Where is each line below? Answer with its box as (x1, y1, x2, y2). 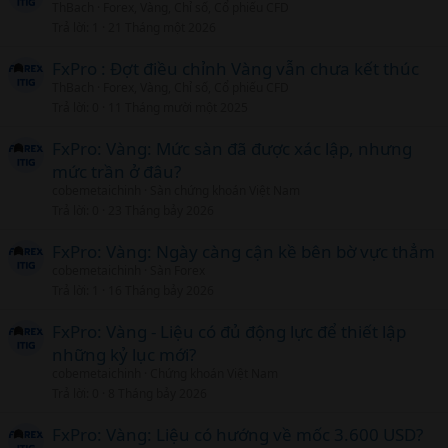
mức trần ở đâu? (52, 160, 181, 183)
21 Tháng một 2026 (108, 18, 216, 36)
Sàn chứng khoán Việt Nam (150, 182, 300, 199)
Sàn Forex (150, 262, 205, 279)
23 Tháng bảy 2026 (108, 201, 214, 219)
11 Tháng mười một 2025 (108, 98, 248, 116)
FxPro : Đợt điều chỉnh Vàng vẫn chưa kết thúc (52, 57, 419, 80)
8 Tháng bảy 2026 (108, 384, 207, 402)
